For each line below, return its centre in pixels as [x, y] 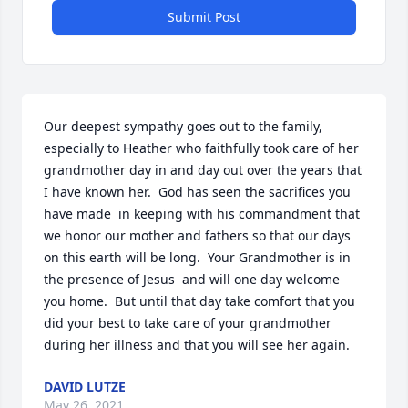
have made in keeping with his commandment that [202, 214]
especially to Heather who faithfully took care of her [201, 148]
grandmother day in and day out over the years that [203, 170]
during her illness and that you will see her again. [197, 345]
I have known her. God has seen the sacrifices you [197, 192]
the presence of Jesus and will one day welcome [192, 279]
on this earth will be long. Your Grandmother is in [197, 257]
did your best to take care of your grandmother [188, 323]
